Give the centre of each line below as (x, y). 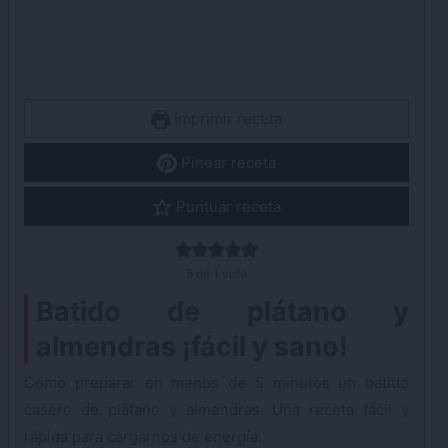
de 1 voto (220, 273)
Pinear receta (226, 162)
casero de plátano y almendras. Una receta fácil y (216, 409)
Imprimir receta (226, 118)
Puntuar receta (226, 206)
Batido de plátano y (222, 311)
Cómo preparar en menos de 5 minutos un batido (216, 382)
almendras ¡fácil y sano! (192, 346)
